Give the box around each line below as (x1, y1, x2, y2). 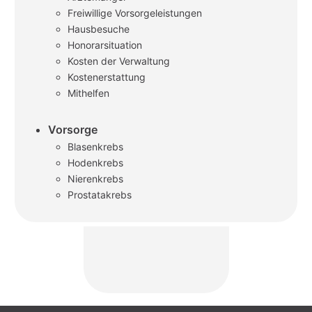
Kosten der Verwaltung (68, 55, 170, 68)
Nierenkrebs (68, 173, 123, 185)
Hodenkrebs (68, 157, 123, 169)
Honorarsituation (68, 39, 142, 52)
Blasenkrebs (68, 141, 123, 153)
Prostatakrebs (68, 189, 132, 201)
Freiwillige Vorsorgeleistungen (68, 7, 202, 19)
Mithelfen (68, 87, 109, 100)
